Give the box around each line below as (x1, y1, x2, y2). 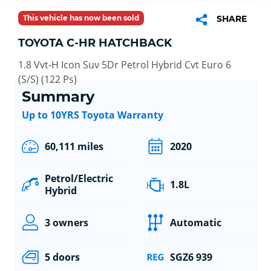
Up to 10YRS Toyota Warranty (21, 108, 163, 122)
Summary (21, 88, 94, 106)
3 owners (44, 216, 88, 230)
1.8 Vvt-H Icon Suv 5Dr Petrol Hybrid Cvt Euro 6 (18, 57, 231, 71)
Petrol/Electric (44, 172, 113, 186)
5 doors (44, 250, 80, 264)
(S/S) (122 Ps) (18, 72, 77, 86)
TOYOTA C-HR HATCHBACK (18, 36, 172, 50)
